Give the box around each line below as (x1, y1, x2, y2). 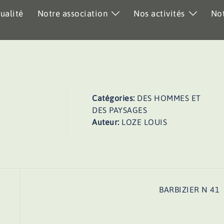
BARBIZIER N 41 (159, 185, 219, 194)
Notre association (37, 8, 107, 18)
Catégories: (92, 93, 137, 102)
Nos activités (133, 8, 185, 18)
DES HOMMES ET (137, 93, 201, 102)
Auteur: (92, 117, 122, 126)
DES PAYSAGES (92, 105, 147, 114)
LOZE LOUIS (121, 117, 167, 126)
